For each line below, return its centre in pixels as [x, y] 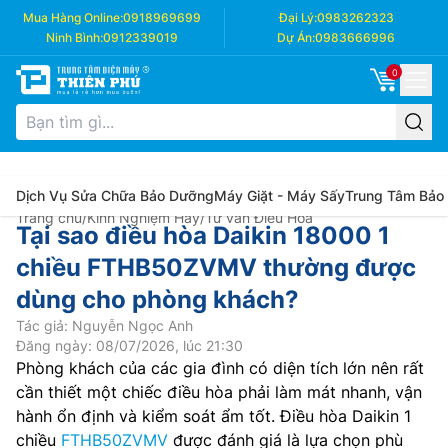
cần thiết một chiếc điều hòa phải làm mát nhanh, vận [219, 392]
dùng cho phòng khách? [157, 299]
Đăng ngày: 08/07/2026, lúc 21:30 [129, 345]
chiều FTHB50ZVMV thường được [216, 267]
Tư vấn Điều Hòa [259, 217]
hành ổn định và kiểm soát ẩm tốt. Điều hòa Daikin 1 [213, 416]
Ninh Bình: [74, 37]
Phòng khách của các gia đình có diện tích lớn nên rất [220, 368]
